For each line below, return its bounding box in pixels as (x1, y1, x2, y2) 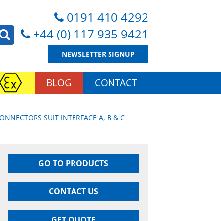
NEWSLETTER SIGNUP (62, 49, 135, 59)
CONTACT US (48, 186, 98, 197)
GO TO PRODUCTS (38, 158, 109, 169)
